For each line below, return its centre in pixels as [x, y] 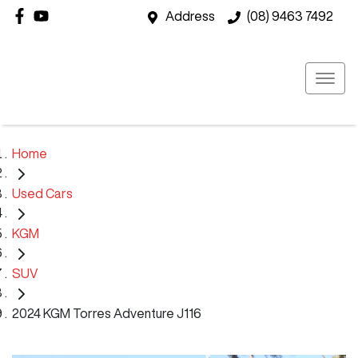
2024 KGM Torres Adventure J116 [107, 313]
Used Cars [42, 193]
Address [190, 16]
